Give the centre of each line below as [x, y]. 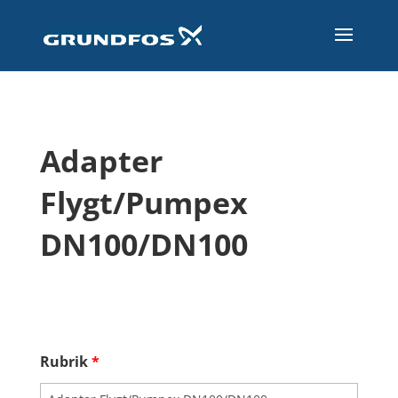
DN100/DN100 [143, 244]
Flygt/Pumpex [143, 203]
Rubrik [65, 362]
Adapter [101, 161]
